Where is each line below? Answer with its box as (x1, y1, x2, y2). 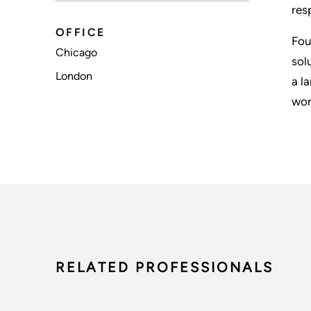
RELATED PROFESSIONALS (56, 258, 274, 276)
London (56, 69, 92, 83)
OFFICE (56, 25, 106, 39)
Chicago (56, 45, 97, 59)
